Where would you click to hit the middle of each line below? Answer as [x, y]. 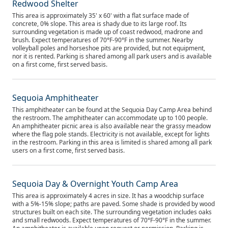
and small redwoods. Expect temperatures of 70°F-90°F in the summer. [112, 220]
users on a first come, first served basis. [68, 150]
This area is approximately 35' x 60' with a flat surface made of [101, 16]
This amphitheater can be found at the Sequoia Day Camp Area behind [112, 110]
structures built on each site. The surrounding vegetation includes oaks [112, 212]
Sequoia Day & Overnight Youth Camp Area [95, 184]
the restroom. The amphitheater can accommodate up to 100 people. [110, 118]
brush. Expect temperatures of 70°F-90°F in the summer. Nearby [103, 40]
